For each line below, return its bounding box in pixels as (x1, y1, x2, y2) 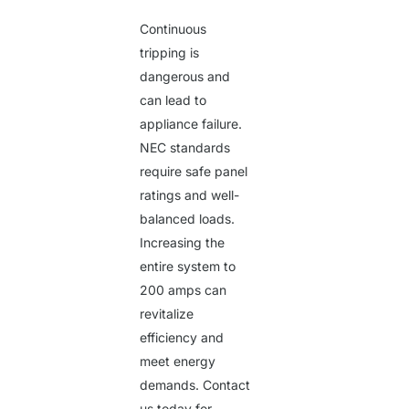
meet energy (140, 353, 216, 370)
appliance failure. (140, 116, 243, 132)
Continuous (140, 21, 207, 37)
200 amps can (140, 282, 227, 299)
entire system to (140, 258, 236, 275)
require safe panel (140, 163, 248, 180)
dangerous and (140, 68, 231, 85)
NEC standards (140, 140, 231, 156)
